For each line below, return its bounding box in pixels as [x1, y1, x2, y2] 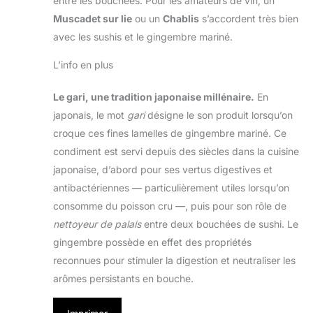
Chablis [163, 13, 199, 25]
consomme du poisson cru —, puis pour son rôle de [53, 200, 286, 212]
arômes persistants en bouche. [53, 272, 194, 285]
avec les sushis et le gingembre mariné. [53, 31, 233, 43]
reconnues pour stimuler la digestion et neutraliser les [53, 254, 296, 267]
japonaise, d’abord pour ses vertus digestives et [53, 163, 272, 176]
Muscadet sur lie [53, 13, 132, 25]
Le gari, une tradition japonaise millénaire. [53, 91, 254, 103]
